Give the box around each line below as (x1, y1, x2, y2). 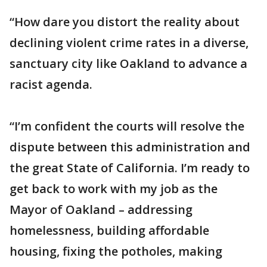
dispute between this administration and (10, 139, 250, 156)
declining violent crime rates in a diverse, (10, 35, 249, 51)
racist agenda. (10, 76, 92, 93)
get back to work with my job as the (10, 181, 218, 197)
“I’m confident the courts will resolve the (10, 118, 244, 135)
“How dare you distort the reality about (10, 14, 240, 30)
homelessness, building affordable (10, 222, 209, 239)
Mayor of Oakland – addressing (10, 201, 193, 218)
